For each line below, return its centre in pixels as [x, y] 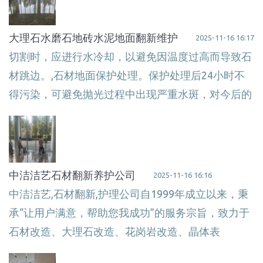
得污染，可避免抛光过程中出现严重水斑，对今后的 [130, 94]
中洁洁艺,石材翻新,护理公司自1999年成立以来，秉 [129, 194]
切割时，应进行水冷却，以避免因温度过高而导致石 [130, 56]
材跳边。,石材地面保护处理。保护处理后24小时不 [127, 75]
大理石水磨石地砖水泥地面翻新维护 [93, 37]
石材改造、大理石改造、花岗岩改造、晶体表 [114, 231]
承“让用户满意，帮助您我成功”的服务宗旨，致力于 [129, 213]
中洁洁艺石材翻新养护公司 [72, 175]
